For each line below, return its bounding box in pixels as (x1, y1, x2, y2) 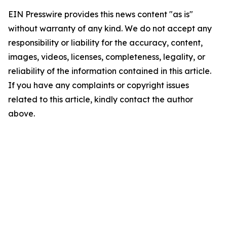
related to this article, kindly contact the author (8, 94, 193, 105)
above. (8, 108, 35, 119)
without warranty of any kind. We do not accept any (8, 23, 212, 34)
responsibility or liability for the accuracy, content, (8, 37, 203, 48)
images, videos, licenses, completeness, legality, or (8, 52, 205, 62)
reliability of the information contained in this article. (8, 66, 211, 77)
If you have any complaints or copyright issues (8, 80, 189, 91)
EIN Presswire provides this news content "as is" (8, 9, 193, 20)
